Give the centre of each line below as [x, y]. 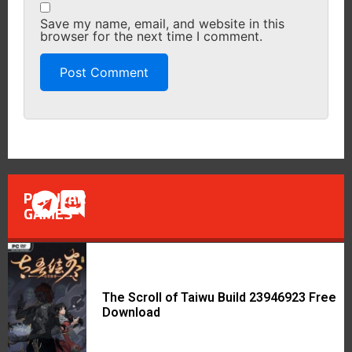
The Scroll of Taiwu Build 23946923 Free [219, 297]
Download [131, 312]
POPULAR [55, 198]
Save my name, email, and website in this [162, 23]
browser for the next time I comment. [151, 36]
